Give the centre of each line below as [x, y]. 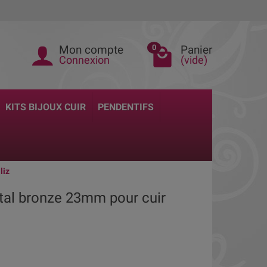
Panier [196, 50]
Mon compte [91, 50]
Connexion [84, 60]
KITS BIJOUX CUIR [46, 107]
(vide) [194, 60]
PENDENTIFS [126, 107]
